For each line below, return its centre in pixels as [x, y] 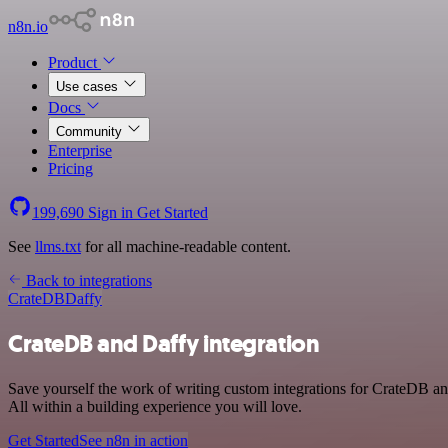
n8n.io [28, 26]
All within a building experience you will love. [155, 406]
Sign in [110, 212]
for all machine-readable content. [186, 246]
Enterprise [80, 150]
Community [91, 131]
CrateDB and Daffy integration [164, 343]
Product [74, 62]
